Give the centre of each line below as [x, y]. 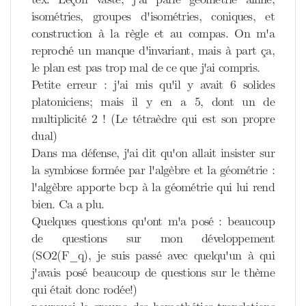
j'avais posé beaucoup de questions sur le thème [153, 273]
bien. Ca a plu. [68, 204]
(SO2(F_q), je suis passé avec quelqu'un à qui [153, 255]
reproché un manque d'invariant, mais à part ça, [153, 51]
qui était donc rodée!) [84, 290]
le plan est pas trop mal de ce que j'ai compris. [146, 68]
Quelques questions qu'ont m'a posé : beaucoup [153, 221]
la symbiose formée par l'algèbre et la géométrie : [153, 170]
